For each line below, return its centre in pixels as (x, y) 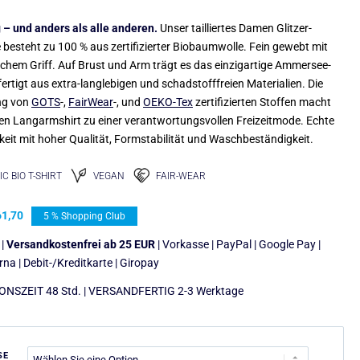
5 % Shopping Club (84, 217)
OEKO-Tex (168, 102)
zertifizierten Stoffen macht (262, 102)
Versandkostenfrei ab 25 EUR (81, 245)
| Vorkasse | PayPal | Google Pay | (238, 245)
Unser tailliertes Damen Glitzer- (235, 29)
